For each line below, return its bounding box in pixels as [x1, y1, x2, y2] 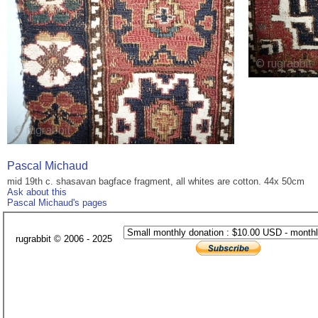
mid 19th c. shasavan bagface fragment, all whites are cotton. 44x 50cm [7, 176, 305, 187]
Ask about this [7, 187, 67, 198]
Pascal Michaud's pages [7, 197, 107, 209]
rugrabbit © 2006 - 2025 [16, 234, 112, 245]
